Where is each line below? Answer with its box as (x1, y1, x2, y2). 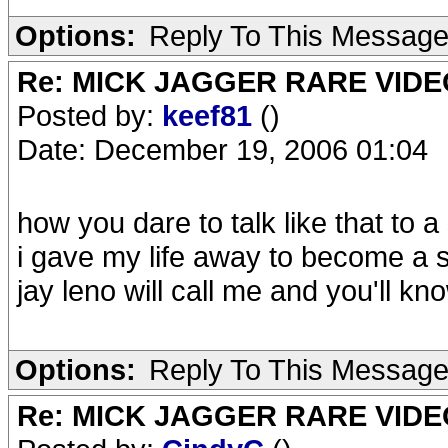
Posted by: (17, 99, 162, 132)
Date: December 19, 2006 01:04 (17, 133, 428, 166)
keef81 (162, 99, 260, 132)
